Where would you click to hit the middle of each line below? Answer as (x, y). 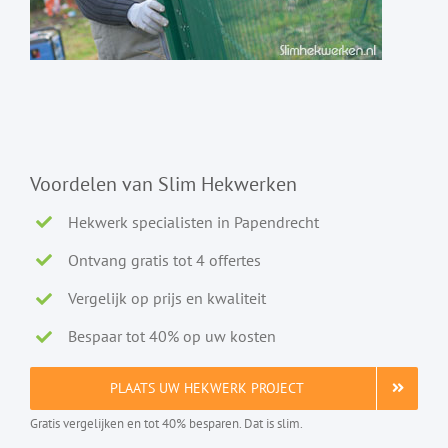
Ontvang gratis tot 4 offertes (165, 259)
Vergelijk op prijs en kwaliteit (167, 297)
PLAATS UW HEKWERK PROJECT (207, 387)
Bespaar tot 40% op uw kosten (172, 336)
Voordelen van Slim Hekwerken (163, 183)
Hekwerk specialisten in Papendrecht (194, 221)
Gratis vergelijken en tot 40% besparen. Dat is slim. (166, 422)
